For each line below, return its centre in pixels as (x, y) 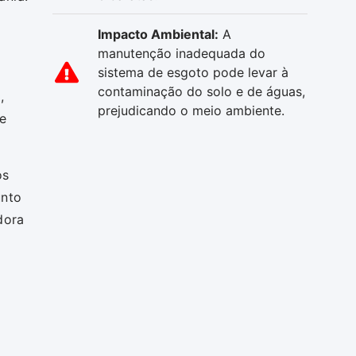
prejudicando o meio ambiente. (191, 110)
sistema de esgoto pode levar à (193, 72)
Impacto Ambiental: (158, 34)
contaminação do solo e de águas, (201, 91)
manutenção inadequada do (182, 53)
